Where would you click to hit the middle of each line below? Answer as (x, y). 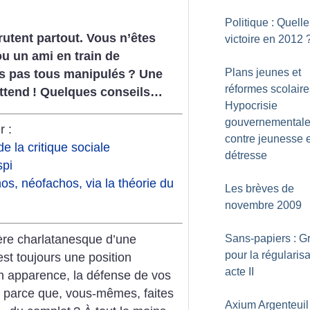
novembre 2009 (263, 205)
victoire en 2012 (264, 39)
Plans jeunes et (263, 72)
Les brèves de (259, 189)
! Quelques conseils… (98, 92)
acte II (239, 272)
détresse (246, 155)
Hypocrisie (251, 106)
